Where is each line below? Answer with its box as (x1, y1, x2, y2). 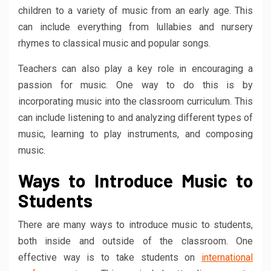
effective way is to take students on (18, 251, 201, 263)
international (201, 251, 253, 263)
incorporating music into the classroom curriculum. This (18, 95, 253, 107)
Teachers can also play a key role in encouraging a (18, 62, 253, 74)
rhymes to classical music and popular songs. (18, 37, 211, 49)
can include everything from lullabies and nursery (18, 21, 253, 33)
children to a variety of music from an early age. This (18, 4, 253, 16)
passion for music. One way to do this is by (18, 79, 253, 91)
